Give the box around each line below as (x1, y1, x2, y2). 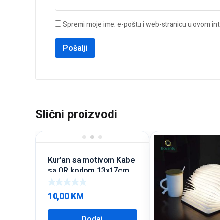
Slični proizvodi (35, 106, 117, 124)
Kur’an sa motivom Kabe (48, 154, 135, 166)
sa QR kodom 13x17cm (48, 165, 129, 177)
